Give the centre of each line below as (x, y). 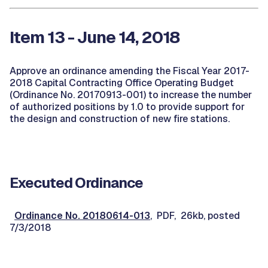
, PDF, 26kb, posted (195, 216)
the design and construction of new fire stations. (120, 119)
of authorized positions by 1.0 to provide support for (127, 107)
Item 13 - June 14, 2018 (95, 37)
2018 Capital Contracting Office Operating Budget (122, 83)
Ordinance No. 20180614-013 (82, 216)
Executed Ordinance (76, 183)
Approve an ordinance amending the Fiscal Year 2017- (130, 71)
